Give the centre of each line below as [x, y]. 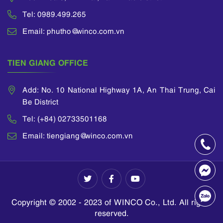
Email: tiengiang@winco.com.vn [78, 135]
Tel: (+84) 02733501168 [65, 118]
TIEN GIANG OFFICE [48, 62]
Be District [40, 101]
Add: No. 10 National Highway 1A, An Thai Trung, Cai [119, 89]
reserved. [111, 213]
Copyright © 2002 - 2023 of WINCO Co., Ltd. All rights [111, 202]
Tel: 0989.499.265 [54, 14]
